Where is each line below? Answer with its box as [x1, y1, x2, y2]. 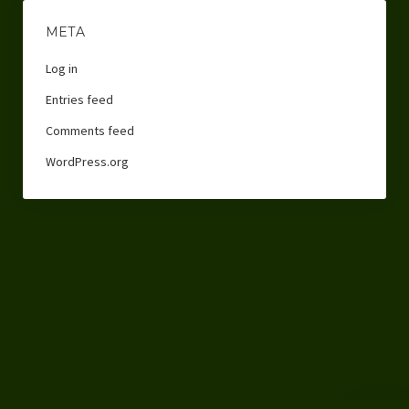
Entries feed [45, 90, 113, 108]
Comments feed [45, 121, 134, 139]
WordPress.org [45, 152, 129, 170]
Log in [45, 59, 78, 77]
